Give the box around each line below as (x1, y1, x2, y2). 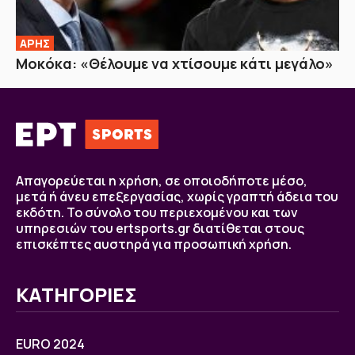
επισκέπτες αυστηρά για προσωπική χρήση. (16, 235, 292, 253)
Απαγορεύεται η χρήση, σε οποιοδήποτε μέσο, (16, 171, 307, 189)
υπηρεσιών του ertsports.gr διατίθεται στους (16, 219, 304, 237)
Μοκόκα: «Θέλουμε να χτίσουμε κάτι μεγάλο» (16, 53, 334, 73)
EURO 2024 (16, 334, 85, 353)
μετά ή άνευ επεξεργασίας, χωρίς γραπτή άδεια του (16, 187, 338, 205)
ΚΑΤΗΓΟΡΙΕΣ (16, 281, 137, 307)
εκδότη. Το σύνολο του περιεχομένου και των (16, 203, 298, 221)
